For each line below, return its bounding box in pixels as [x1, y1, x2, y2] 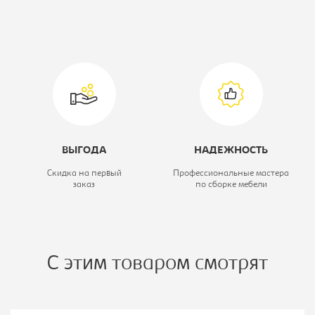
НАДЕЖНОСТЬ [194, 146, 268, 157]
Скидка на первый [46, 169, 122, 179]
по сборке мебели [195, 180, 267, 190]
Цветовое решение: [21, 31, 113, 42]
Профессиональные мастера [173, 169, 289, 179]
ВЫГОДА [62, 146, 106, 157]
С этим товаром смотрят [47, 254, 268, 276]
